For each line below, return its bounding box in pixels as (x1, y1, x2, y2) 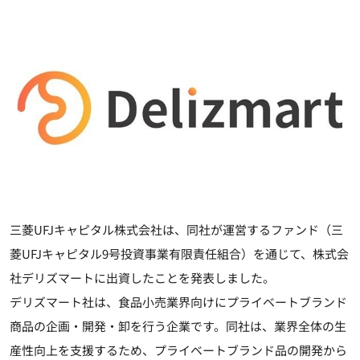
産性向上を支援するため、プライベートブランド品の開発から (10, 341, 347, 358)
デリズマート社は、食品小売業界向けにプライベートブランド (10, 292, 347, 310)
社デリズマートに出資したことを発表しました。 (10, 268, 275, 286)
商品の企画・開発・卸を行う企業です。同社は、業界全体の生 (10, 317, 346, 334)
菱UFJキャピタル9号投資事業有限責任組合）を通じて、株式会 (10, 244, 349, 262)
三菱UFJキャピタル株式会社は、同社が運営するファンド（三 (10, 220, 343, 238)
